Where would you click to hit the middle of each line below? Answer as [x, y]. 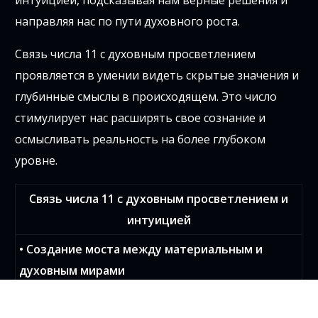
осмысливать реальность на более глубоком [141, 139]
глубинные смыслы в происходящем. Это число [146, 96]
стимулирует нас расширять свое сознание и [141, 117]
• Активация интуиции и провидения [126, 299]
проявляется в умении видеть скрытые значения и [157, 75]
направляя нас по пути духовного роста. [128, 21]
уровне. [37, 160]
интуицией [159, 220]
